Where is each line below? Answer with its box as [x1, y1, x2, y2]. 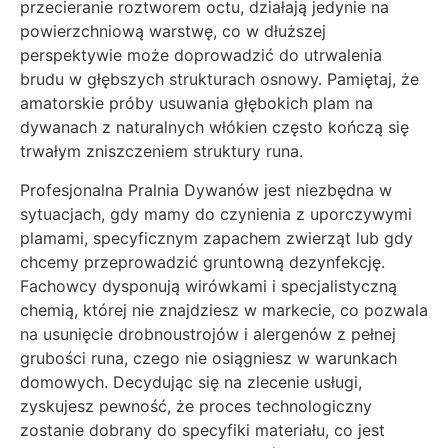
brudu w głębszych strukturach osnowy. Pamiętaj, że [20, 69, 419, 90]
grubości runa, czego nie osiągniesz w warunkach [20, 347, 397, 368]
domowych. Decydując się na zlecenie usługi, [20, 371, 362, 392]
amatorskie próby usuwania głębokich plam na [20, 93, 373, 114]
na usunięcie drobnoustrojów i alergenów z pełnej [20, 323, 396, 344]
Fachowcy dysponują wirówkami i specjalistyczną [20, 275, 397, 296]
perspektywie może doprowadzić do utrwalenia [20, 45, 382, 66]
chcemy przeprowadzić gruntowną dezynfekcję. [20, 251, 385, 272]
